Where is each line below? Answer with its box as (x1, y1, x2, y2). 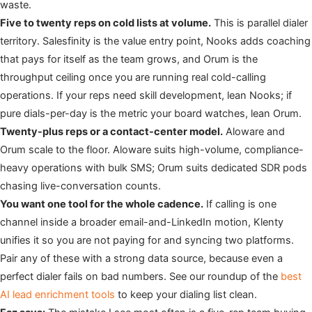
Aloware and (223, 125, 285, 139)
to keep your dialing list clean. (115, 288, 257, 302)
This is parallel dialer (211, 17, 308, 30)
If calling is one (203, 198, 276, 211)
